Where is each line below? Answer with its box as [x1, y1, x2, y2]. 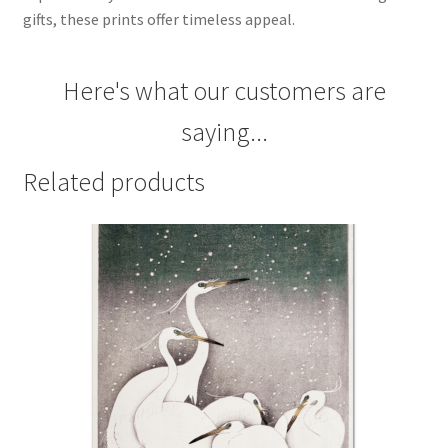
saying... [180, 115, 268, 148]
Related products [22, 165, 205, 198]
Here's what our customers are [62, 74, 386, 107]
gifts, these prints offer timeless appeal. [22, 9, 295, 30]
